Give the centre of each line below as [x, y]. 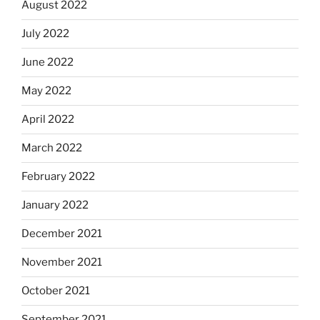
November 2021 [62, 262]
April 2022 [48, 120]
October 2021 [56, 291]
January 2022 [55, 205]
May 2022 [46, 91]
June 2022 [47, 62]
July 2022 [45, 34]
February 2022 [58, 177]
